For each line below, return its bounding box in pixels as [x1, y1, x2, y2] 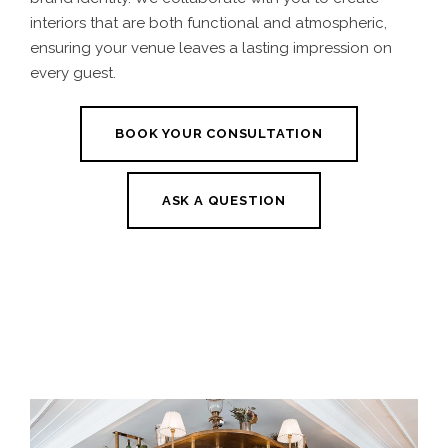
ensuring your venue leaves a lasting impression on [30, 38, 392, 57]
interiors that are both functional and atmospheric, [30, 13, 387, 32]
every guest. [30, 63, 116, 82]
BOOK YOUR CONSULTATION [115, 126, 323, 142]
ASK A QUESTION [161, 193, 287, 209]
